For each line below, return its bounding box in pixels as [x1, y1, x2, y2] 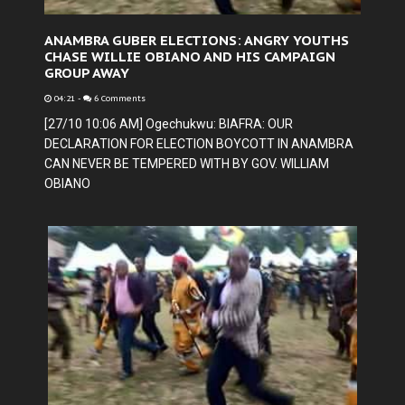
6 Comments [91, 93, 146, 104]
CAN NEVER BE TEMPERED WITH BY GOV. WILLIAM [44, 156, 329, 171]
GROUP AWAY [44, 64, 129, 81]
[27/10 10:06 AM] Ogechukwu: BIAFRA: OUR [44, 117, 293, 131]
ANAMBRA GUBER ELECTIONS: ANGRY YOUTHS [44, 32, 349, 49]
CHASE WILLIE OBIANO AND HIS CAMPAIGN [44, 48, 335, 65]
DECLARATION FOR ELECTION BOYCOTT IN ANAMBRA [44, 137, 353, 151]
